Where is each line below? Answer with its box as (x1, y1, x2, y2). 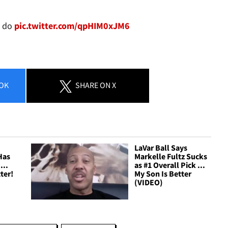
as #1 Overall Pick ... (134, 160, 206, 170)
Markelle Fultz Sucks (134, 151, 208, 162)
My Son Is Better (134, 168, 192, 179)
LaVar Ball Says (134, 142, 188, 153)
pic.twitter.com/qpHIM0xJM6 (14, 20, 130, 32)
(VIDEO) (134, 177, 163, 188)
